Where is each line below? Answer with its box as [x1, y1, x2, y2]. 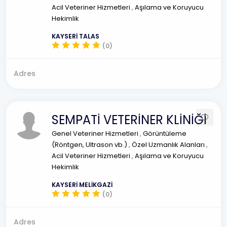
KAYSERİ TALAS [52, 32, 99, 41]
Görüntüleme [143, 129, 186, 138]
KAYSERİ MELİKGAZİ [52, 180, 112, 189]
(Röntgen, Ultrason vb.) [52, 140, 129, 149]
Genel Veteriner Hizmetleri [52, 129, 140, 138]
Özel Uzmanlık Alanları [132, 140, 206, 149]
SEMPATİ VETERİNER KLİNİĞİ [52, 111, 207, 128]
